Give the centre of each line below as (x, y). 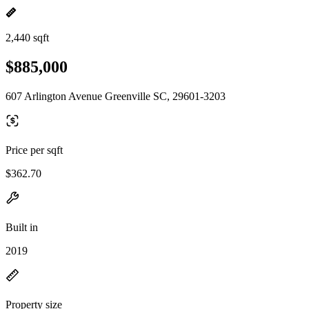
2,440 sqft (27, 38)
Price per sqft (34, 150)
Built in (22, 227)
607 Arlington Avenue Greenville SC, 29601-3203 (116, 96)
